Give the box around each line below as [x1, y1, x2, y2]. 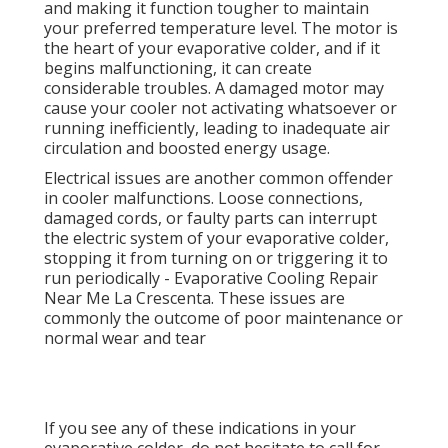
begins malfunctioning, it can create [44, 57, 312, 80]
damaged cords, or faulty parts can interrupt [44, 207, 377, 230]
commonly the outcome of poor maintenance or [44, 307, 403, 330]
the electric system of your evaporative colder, [44, 227, 389, 250]
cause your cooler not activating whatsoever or [44, 97, 397, 120]
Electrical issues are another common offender [44, 167, 393, 190]
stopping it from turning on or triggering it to [44, 247, 388, 270]
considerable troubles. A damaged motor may [44, 77, 384, 100]
